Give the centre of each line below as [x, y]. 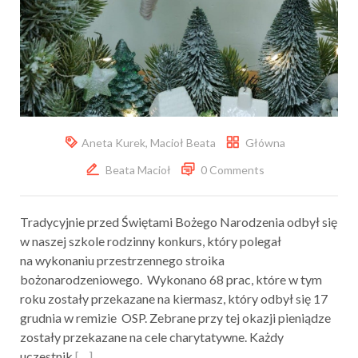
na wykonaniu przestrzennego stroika [122, 260]
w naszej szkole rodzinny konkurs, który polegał [151, 241]
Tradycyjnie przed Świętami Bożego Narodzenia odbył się [179, 221]
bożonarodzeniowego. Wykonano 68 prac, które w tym [171, 279]
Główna [265, 142]
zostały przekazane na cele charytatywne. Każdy [152, 336]
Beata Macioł [138, 169]
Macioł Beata [183, 142]
